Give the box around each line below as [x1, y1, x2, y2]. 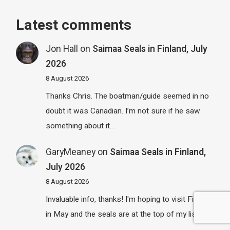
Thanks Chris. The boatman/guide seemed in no [45, 90, 209, 102]
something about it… [45, 120, 115, 132]
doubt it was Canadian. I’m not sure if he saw [45, 105, 200, 117]
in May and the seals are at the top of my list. [45, 208, 200, 220]
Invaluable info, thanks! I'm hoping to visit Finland [45, 194, 212, 205]
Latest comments [16, 14, 132, 36]
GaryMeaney [45, 145, 95, 159]
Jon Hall [45, 42, 78, 55]
